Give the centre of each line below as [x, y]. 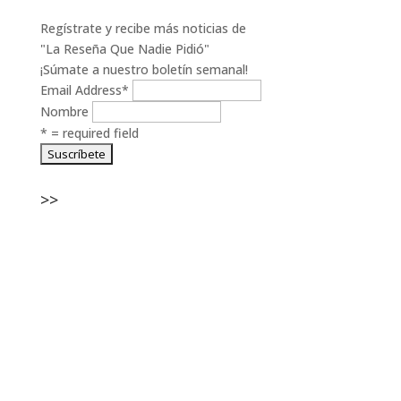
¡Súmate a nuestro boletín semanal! [144, 69]
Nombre [64, 111]
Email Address [81, 90]
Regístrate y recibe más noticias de [143, 28]
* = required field [89, 132]
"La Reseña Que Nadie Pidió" [124, 48]
